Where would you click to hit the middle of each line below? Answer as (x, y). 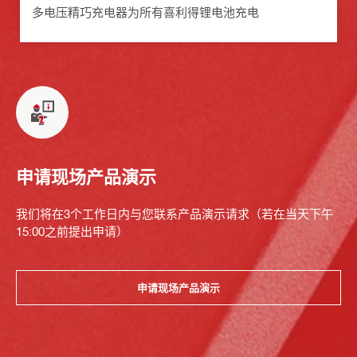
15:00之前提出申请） (72, 231)
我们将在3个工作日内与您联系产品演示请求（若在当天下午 (175, 214)
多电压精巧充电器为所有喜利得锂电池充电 (145, 12)
